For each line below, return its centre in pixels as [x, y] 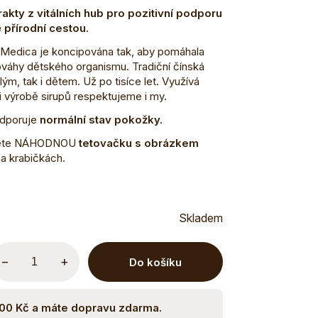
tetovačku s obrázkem [137, 143]
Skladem [201, 218]
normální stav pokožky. [99, 120]
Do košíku [155, 262]
